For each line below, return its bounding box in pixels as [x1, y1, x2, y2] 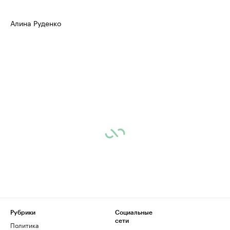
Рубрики [10, 209, 35, 216]
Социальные [115, 209, 152, 216]
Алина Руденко [10, 16, 61, 28]
